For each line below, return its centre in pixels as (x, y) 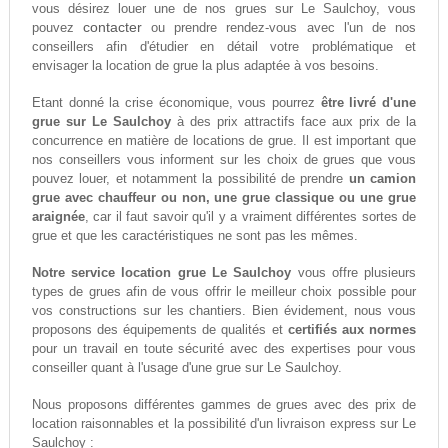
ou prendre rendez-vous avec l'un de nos (279, 28)
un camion (382, 179)
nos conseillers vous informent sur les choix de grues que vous (224, 160)
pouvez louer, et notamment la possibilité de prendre (190, 179)
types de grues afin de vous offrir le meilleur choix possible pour (224, 292)
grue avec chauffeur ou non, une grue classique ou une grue (224, 198)
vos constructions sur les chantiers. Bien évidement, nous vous (224, 311)
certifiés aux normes (352, 330)
